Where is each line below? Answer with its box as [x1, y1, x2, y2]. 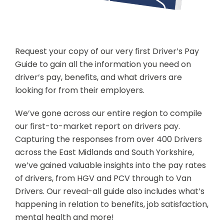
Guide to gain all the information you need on [15, 58, 191, 70]
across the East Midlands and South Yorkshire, [15, 146, 194, 158]
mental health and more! [15, 211, 114, 223]
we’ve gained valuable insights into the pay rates [15, 159, 206, 171]
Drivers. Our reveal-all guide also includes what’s [15, 185, 204, 197]
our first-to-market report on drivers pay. [15, 120, 180, 132]
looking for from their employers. [15, 84, 144, 96]
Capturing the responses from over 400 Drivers [15, 133, 202, 145]
